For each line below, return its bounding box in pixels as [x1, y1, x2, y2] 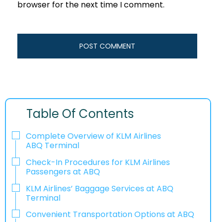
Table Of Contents [26, 106, 134, 122]
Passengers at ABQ [26, 166, 100, 177]
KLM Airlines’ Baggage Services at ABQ [26, 182, 173, 194]
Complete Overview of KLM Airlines [26, 130, 161, 142]
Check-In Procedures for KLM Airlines [26, 156, 170, 168]
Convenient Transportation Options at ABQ [26, 209, 194, 221]
